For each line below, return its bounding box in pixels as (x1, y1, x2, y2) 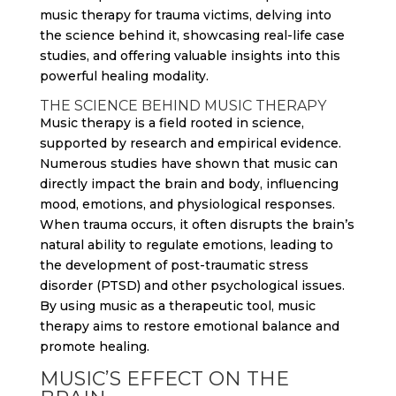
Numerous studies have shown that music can (39, 156, 338, 171)
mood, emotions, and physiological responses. (39, 196, 335, 212)
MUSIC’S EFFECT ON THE (39, 367, 289, 391)
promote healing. (39, 339, 149, 354)
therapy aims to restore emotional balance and (39, 318, 339, 334)
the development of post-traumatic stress (39, 257, 308, 273)
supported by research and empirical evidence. (39, 135, 341, 151)
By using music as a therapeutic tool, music (39, 298, 316, 314)
